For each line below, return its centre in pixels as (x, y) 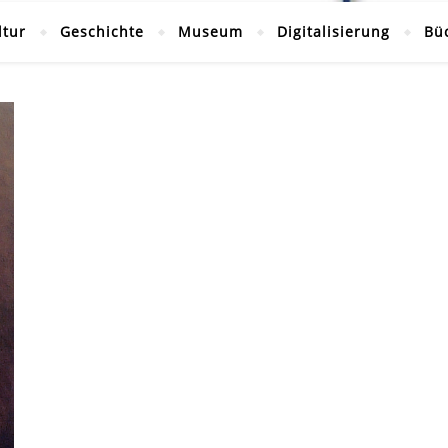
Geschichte (101, 31)
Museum (210, 31)
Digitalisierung (333, 31)
